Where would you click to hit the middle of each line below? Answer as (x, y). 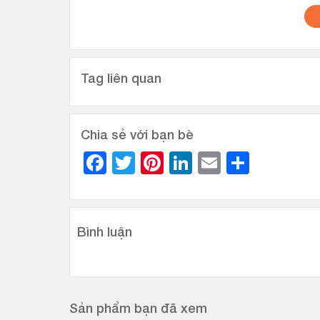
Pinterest (209, 162)
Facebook (157, 162)
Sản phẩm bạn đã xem (138, 308)
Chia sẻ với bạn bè (137, 134)
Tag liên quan (121, 78)
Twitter (170, 162)
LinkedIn (236, 162)
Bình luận (105, 231)
